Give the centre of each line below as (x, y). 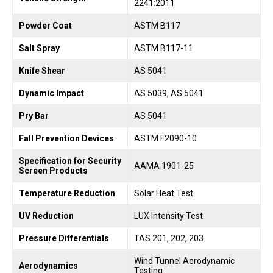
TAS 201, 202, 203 (169, 239)
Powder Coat (45, 26)
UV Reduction (46, 216)
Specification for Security (70, 161)
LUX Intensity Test (168, 216)
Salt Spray (39, 48)
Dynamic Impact (51, 94)
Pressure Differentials (64, 239)
